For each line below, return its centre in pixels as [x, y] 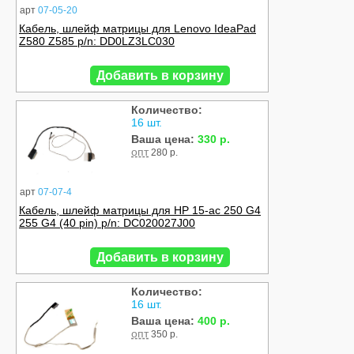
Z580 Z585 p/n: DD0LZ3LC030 [97, 41]
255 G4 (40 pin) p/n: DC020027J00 [107, 223]
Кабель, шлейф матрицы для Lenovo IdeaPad [137, 29]
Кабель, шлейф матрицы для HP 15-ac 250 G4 [140, 211]
